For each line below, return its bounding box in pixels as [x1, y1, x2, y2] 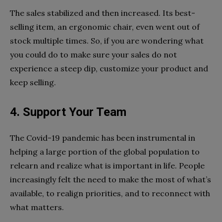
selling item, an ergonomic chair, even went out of [10, 22, 200, 32]
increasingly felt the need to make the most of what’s [10, 174, 211, 185]
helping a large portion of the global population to [10, 147, 200, 157]
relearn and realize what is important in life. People [10, 161, 205, 171]
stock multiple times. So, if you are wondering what [10, 36, 204, 46]
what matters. [10, 202, 64, 213]
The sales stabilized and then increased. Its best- [10, 8, 195, 18]
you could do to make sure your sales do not [10, 50, 177, 60]
